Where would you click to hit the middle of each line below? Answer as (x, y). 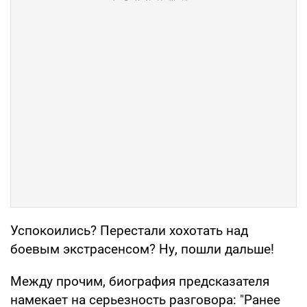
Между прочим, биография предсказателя (140, 282)
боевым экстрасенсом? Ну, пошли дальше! (142, 249)
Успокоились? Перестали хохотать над (129, 231)
